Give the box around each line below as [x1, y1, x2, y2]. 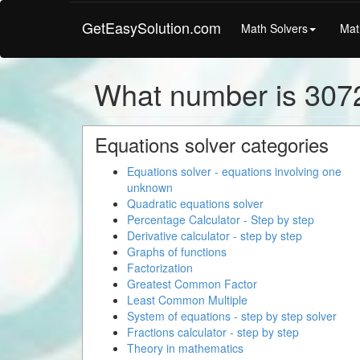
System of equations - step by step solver [127, 308, 337, 324]
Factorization [127, 260, 193, 276]
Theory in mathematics [127, 340, 243, 356]
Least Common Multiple [127, 292, 247, 308]
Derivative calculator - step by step [127, 227, 302, 243]
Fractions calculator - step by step [127, 324, 299, 340]
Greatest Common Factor [127, 276, 257, 292]
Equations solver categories [95, 130, 329, 158]
